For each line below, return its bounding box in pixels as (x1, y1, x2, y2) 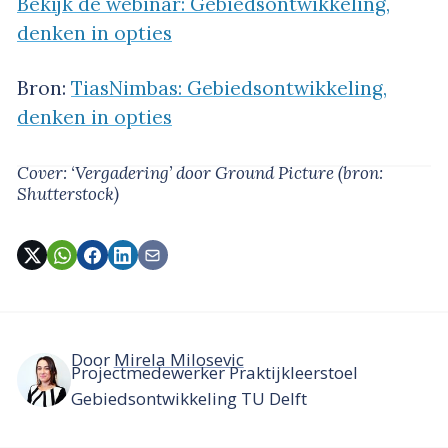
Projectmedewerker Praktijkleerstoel (70, 360, 358, 384)
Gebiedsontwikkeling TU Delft (70, 386, 307, 410)
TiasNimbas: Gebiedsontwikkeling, (71, 75, 387, 100)
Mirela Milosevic (113, 348, 244, 372)
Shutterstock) (17, 182, 119, 205)
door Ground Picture (176, 161, 338, 184)
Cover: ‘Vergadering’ (17, 161, 176, 184)
